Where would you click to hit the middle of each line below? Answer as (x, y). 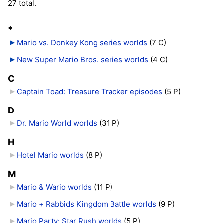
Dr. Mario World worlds (57, 123)
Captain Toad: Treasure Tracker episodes (89, 91)
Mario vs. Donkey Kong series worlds (82, 42)
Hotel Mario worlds (50, 155)
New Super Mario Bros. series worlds (82, 59)
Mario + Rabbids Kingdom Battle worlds (86, 204)
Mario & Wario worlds (54, 187)
